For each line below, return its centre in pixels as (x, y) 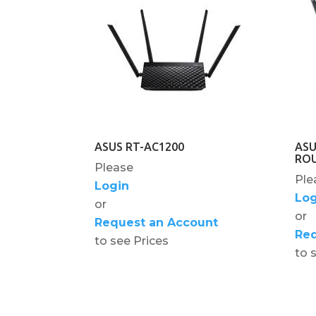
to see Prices (132, 241)
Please (114, 167)
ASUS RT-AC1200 (140, 146)
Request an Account (157, 222)
